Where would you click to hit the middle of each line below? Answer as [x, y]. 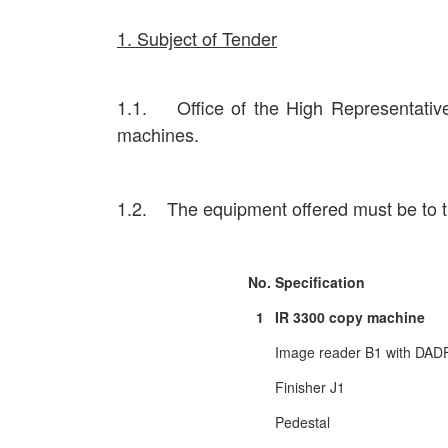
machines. [158, 134]
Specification [320, 282]
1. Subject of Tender [197, 38]
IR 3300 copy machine [350, 317]
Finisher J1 [310, 387]
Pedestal [302, 422]
